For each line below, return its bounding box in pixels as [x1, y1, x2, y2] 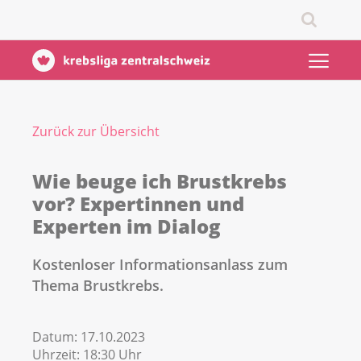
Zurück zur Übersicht [32, 122, 160, 140]
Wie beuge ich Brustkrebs [32, 168, 287, 194]
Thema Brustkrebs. [32, 276, 164, 296]
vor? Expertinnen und [32, 190, 244, 217]
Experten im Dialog [32, 213, 221, 239]
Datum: [32, 328, 81, 346]
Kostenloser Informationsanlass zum [32, 255, 288, 275]
